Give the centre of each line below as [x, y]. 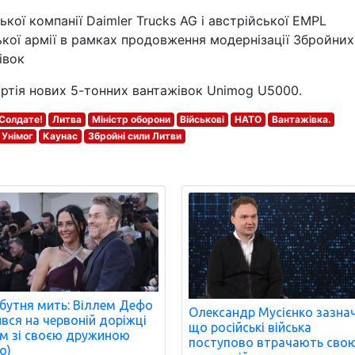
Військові [202, 119]
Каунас [61, 136]
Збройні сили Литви [134, 136]
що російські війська [250, 328]
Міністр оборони [131, 119]
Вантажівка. [301, 119]
